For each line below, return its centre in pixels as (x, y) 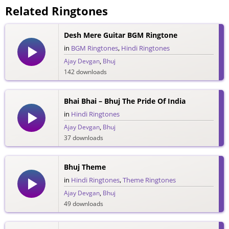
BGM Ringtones (94, 48)
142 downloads (85, 72)
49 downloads (83, 203)
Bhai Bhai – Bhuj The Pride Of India (124, 101)
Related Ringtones (56, 10)
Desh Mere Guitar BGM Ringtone (120, 35)
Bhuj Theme (85, 167)
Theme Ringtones (149, 180)
